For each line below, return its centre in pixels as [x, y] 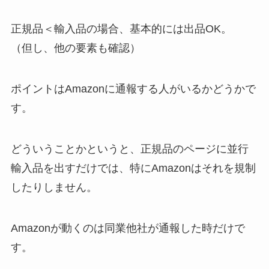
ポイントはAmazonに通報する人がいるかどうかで [133, 89]
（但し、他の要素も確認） [75, 48]
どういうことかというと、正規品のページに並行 [129, 149]
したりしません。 [54, 187]
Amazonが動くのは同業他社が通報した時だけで [128, 228]
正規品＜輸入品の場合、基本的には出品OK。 [121, 29]
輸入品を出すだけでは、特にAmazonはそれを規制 [133, 168]
